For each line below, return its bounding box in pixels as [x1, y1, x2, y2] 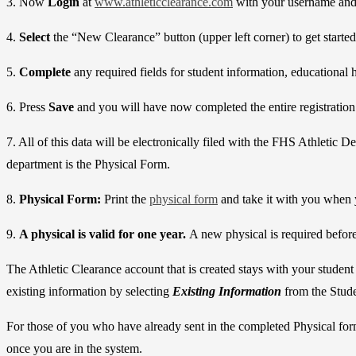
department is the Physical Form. [6, 157, 170, 172]
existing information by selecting [6, 284, 172, 299]
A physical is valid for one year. [16, 227, 189, 242]
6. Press [6, 100, 45, 114]
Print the [104, 192, 149, 207]
